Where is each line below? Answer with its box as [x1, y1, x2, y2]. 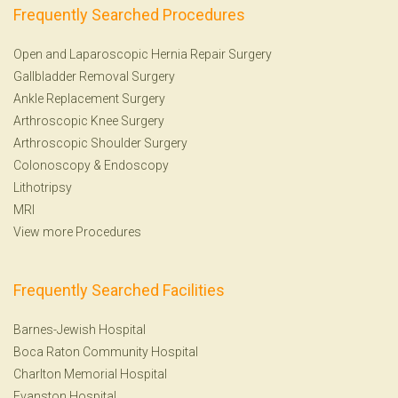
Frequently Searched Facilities [13, 280, 225, 299]
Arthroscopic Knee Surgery [13, 113, 164, 128]
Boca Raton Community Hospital [13, 344, 198, 359]
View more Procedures [13, 224, 141, 239]
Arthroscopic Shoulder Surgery [13, 135, 187, 150]
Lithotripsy [13, 179, 72, 195]
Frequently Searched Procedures [13, 4, 245, 24]
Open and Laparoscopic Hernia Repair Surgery [13, 46, 272, 61]
